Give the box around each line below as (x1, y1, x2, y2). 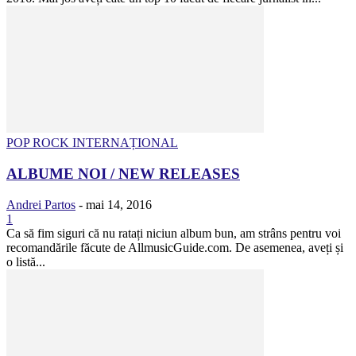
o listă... (6, 254, 45, 269)
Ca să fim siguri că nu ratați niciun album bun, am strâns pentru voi (6, 226, 341, 240)
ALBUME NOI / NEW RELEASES (6, 165, 240, 183)
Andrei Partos (6, 197, 75, 211)
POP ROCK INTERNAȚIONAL (6, 136, 178, 150)
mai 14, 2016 (86, 197, 152, 211)
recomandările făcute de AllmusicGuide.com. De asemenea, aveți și (6, 240, 343, 254)
